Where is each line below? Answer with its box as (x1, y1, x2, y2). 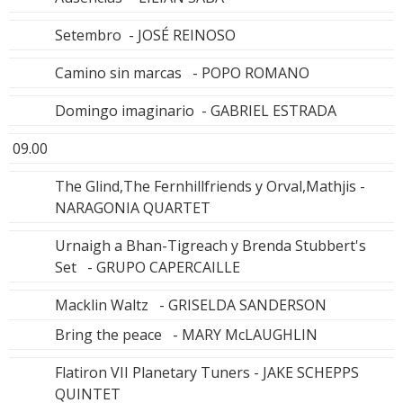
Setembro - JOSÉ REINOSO (55, 24, 236, 45)
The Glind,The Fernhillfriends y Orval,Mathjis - (55, 175, 365, 196)
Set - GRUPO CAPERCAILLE (55, 256, 240, 277)
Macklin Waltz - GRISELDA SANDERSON (55, 294, 327, 315)
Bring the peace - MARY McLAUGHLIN (55, 324, 318, 345)
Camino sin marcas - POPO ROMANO (55, 62, 309, 83)
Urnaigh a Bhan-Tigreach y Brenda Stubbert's (55, 235, 366, 255)
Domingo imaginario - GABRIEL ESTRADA (55, 100, 336, 121)
